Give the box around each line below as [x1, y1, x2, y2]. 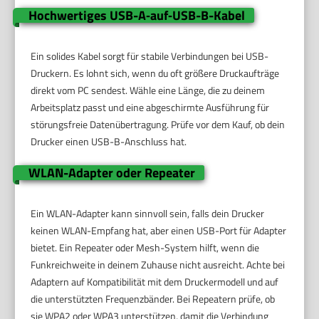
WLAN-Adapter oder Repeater [28, 163, 195, 183]
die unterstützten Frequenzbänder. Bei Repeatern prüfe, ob [31, 291, 276, 307]
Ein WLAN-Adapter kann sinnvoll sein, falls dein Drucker [31, 206, 265, 221]
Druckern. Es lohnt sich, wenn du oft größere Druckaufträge [31, 66, 280, 81]
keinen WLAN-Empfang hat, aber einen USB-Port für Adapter [31, 223, 287, 239]
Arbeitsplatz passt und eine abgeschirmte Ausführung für [31, 100, 270, 115]
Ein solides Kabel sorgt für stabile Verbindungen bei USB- [31, 48, 269, 64]
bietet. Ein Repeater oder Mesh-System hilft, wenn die [31, 240, 260, 256]
